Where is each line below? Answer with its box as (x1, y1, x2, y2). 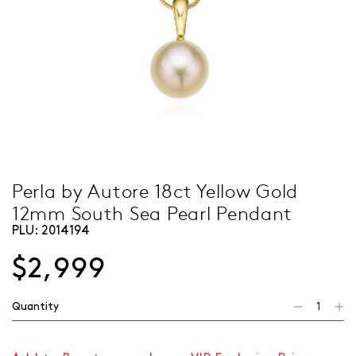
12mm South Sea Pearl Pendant (12, 199, 293, 225)
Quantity (12, 301, 59, 311)
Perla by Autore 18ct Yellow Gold (12, 177, 299, 203)
